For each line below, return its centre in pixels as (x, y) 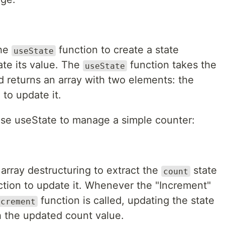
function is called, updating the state (126, 201)
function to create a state (117, 50)
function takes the (172, 65)
